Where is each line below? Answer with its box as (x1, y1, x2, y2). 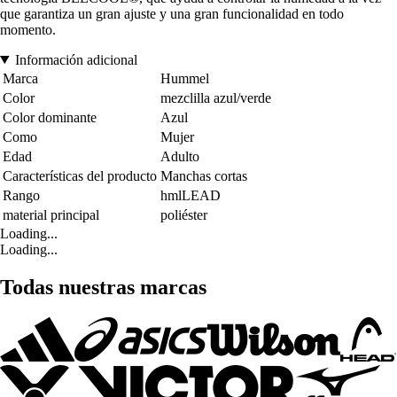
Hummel (160, 70, 209, 86)
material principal (3, 206, 99, 222)
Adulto (160, 148, 199, 164)
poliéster (160, 206, 207, 222)
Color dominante (3, 109, 97, 125)
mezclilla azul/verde (160, 90, 271, 105)
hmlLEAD (160, 187, 221, 203)
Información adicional (14, 51, 137, 67)
